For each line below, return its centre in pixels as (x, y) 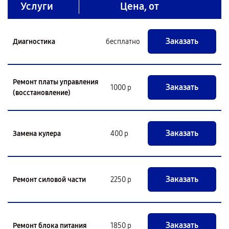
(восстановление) (42, 93)
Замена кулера (37, 133)
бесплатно (123, 41)
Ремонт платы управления (56, 82)
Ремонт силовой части (49, 179)
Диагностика (34, 41)
